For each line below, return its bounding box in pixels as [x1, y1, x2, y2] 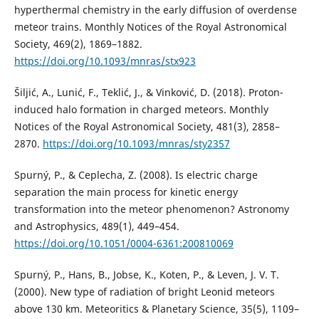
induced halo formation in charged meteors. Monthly [14, 102, 268, 116]
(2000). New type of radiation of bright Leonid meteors [14, 284, 275, 298]
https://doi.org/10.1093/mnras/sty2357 [42, 136, 230, 150]
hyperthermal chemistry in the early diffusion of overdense [14, 2, 297, 16]
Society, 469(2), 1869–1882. [14, 36, 142, 51]
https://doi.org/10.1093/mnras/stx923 [14, 53, 196, 68]
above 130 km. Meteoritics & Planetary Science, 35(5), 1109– [14, 301, 299, 315]
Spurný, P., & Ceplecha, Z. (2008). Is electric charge [14, 167, 258, 182]
